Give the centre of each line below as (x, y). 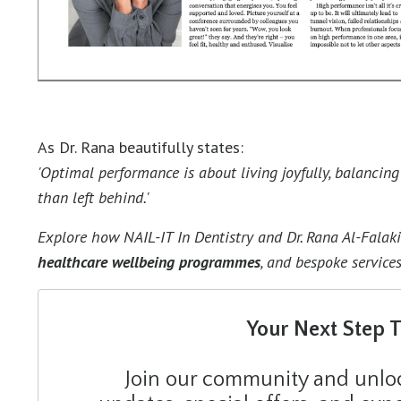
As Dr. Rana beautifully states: (141, 147)
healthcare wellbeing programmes (149, 261)
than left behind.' (94, 197)
